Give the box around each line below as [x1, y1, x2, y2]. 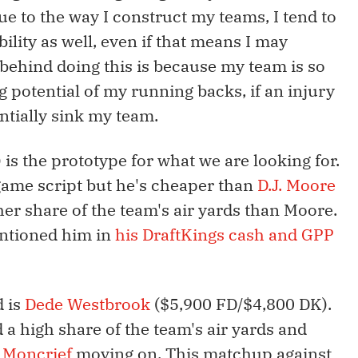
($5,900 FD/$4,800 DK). [150, 293, 332, 316]
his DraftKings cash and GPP [115, 224, 334, 246]
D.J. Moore [257, 174, 336, 197]
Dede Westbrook [25, 293, 150, 316]
